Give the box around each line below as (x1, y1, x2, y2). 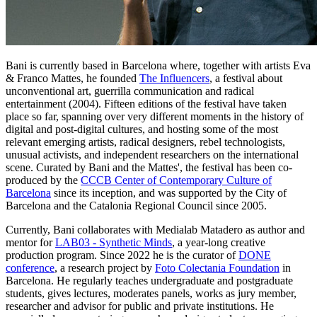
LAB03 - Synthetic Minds (55, 236, 172, 249)
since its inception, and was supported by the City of (51, 187, 287, 200)
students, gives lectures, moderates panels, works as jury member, (6, 287, 296, 300)
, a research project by (54, 262, 155, 275)
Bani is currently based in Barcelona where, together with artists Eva (6, 59, 311, 72)
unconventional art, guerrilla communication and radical (6, 85, 254, 98)
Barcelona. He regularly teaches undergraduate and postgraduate (6, 275, 293, 287)
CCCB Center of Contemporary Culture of (81, 174, 272, 187)
